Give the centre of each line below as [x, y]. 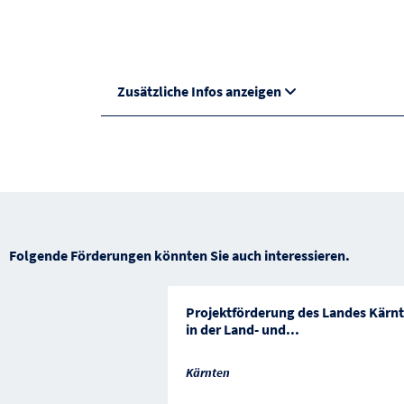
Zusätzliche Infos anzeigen [199, 92]
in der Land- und [235, 330]
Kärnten [207, 372]
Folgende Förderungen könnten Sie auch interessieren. [179, 256]
